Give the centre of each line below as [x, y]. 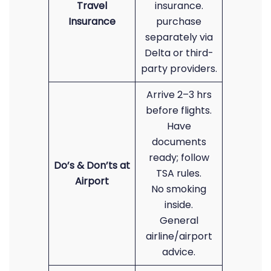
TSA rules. [179, 173]
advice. [179, 252]
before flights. [179, 110]
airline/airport [179, 236]
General [179, 220]
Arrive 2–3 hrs [179, 95]
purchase [179, 21]
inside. [179, 205]
